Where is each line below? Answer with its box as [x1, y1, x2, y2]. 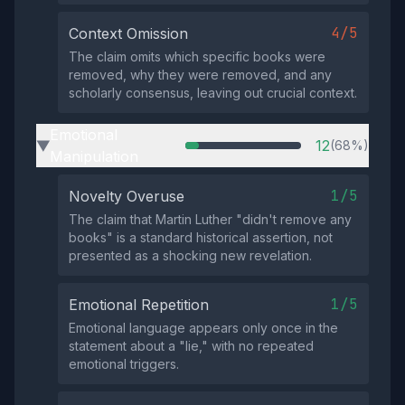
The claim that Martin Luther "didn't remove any [69, 212, 352, 227]
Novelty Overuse [69, 187, 184, 205]
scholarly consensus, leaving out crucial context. [69, 85, 357, 100]
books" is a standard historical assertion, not [69, 230, 333, 245]
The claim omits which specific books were [69, 49, 325, 64]
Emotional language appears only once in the [69, 320, 338, 335]
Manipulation [50, 147, 138, 165]
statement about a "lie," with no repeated [69, 338, 314, 353]
